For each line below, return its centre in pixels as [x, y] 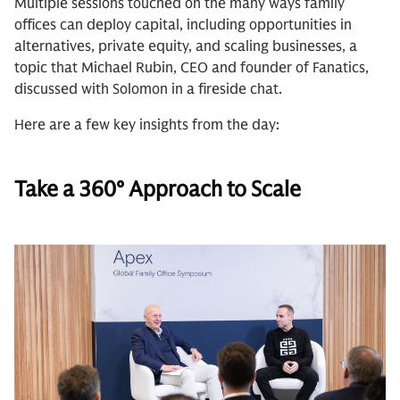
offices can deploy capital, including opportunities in [183, 25]
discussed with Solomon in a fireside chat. [148, 89]
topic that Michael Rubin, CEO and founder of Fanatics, [192, 68]
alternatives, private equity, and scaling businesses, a [186, 46]
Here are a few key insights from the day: [147, 125]
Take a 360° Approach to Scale [158, 189]
